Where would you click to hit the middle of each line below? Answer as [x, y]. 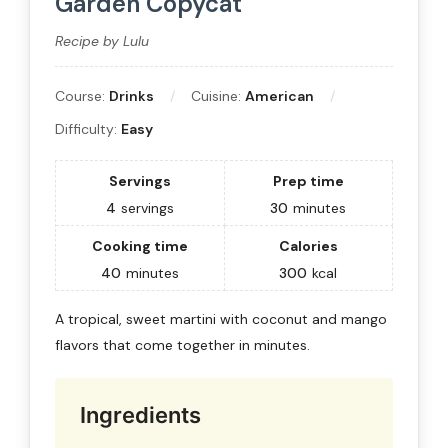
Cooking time [139, 245]
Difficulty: [88, 128]
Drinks [131, 95]
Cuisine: [218, 95]
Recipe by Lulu [102, 40]
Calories [308, 245]
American [279, 95]
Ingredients [140, 414]
